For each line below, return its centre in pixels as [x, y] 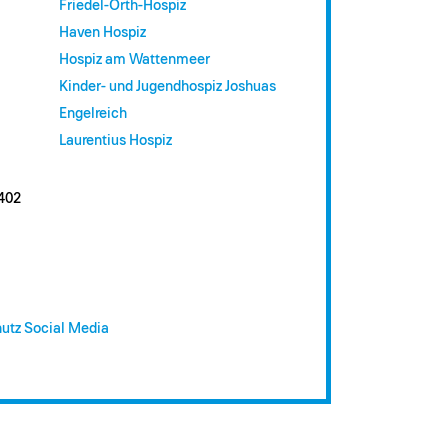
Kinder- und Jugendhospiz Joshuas [167, 87]
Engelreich [92, 114]
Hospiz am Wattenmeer [134, 60]
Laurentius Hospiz [115, 141]
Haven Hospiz [102, 33]
